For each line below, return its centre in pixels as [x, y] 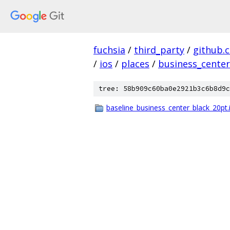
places [135, 64]
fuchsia [109, 50]
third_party [159, 50]
